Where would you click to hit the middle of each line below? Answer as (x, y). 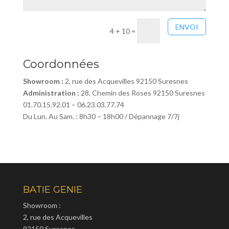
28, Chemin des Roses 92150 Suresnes (142, 93)
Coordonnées (61, 64)
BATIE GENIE (52, 189)
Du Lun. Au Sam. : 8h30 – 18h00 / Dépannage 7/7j (101, 116)
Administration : (51, 93)
